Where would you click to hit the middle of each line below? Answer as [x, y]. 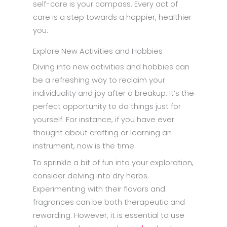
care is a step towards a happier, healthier [112, 17]
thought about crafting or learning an [102, 133]
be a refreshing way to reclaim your [99, 80]
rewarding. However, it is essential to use [109, 215]
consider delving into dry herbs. [91, 176]
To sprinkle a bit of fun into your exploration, [113, 162]
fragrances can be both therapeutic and [109, 202]
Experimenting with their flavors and [99, 189]
